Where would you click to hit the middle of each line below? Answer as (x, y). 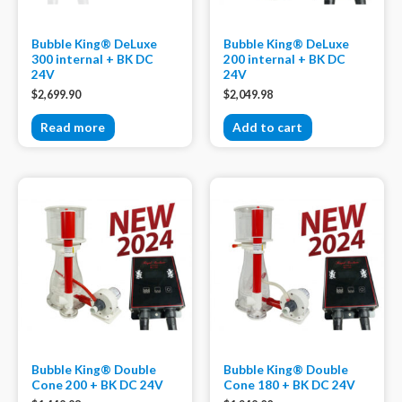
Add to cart (268, 127)
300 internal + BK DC (92, 58)
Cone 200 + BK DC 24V (97, 385)
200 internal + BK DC (284, 58)
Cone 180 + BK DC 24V (289, 385)
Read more (73, 127)
